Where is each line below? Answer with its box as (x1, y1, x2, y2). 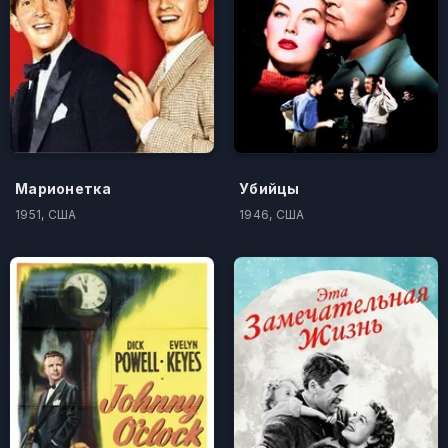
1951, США (15, 206, 77, 222)
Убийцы (239, 179, 300, 197)
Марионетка (15, 179, 111, 197)
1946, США (239, 206, 305, 222)
